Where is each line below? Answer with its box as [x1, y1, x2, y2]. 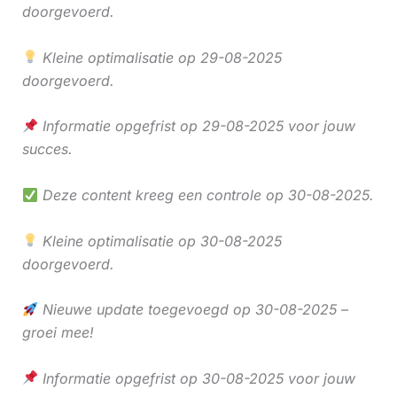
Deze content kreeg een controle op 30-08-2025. [37, 185, 374, 204]
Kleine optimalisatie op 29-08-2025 [37, 48, 282, 66]
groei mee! [21, 323, 94, 342]
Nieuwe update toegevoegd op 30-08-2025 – [37, 300, 348, 319]
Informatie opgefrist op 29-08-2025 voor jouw [37, 117, 355, 136]
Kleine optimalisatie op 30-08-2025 [37, 231, 282, 250]
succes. [21, 140, 73, 159]
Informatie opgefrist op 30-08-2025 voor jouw [37, 369, 355, 387]
